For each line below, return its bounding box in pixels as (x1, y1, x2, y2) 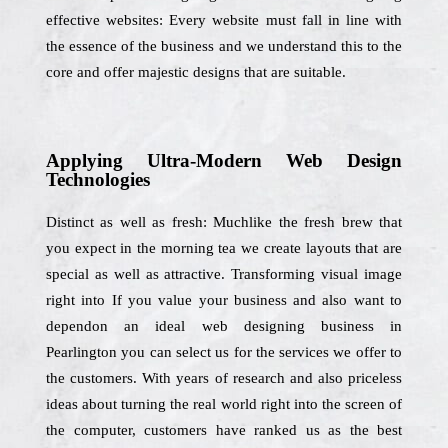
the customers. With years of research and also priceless (46, 370, 402, 386)
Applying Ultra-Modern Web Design (46, 150, 402, 171)
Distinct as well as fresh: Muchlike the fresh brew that (46, 214, 402, 230)
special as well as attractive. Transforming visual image (46, 266, 402, 282)
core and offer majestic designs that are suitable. (46, 64, 346, 80)
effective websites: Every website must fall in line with (46, 12, 402, 28)
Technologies (46, 169, 150, 190)
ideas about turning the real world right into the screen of (46, 396, 402, 412)
